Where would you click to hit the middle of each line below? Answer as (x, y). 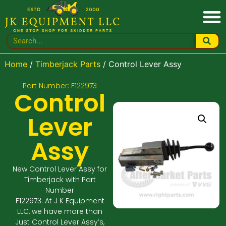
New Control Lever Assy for (60, 169)
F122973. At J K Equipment (60, 201)
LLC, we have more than (60, 211)
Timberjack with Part (60, 179)
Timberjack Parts (68, 64)
